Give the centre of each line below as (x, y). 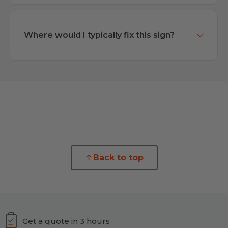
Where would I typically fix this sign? (99, 35)
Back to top (118, 158)
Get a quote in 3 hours (66, 221)
